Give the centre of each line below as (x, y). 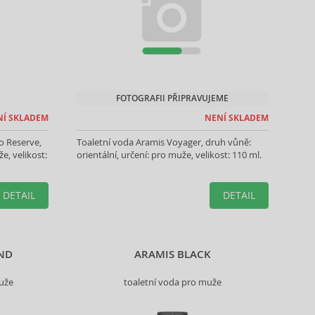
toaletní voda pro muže (172, 282)
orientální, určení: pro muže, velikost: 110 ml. (169, 155)
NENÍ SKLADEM (236, 118)
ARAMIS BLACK (172, 254)
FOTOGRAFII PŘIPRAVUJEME (173, 98)
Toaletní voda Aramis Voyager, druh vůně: (163, 142)
